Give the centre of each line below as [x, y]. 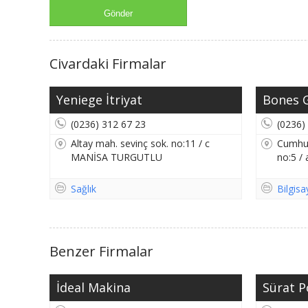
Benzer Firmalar [101, 252]
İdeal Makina [93, 288]
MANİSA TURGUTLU [117, 157]
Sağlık [84, 189]
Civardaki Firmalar [108, 64]
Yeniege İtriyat [99, 100]
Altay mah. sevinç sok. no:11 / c [140, 144]
